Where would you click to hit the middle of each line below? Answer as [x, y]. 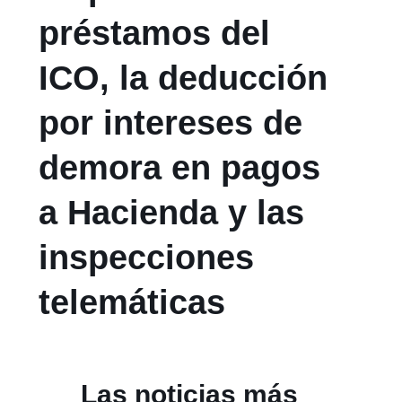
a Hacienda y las [172, 213]
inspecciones [147, 258]
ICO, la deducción [184, 79]
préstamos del [155, 34]
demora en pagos [180, 168]
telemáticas [132, 303]
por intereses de [171, 123]
